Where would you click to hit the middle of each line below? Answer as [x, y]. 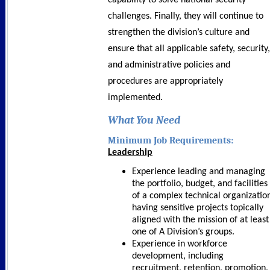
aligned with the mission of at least [200, 220]
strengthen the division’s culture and [179, 33]
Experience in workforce [180, 244]
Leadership [130, 152]
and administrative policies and [169, 65]
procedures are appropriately [165, 82]
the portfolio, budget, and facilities [200, 184]
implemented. [137, 98]
